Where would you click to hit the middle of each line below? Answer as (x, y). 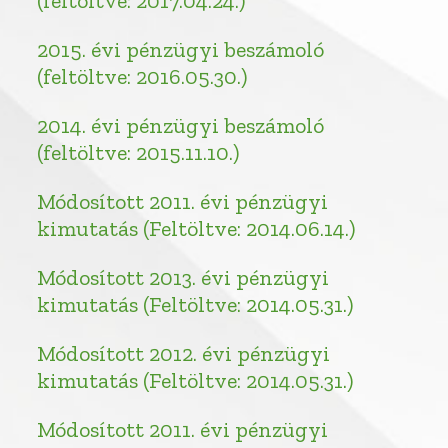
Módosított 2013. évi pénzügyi (183, 277)
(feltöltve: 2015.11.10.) (138, 152)
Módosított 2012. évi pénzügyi (184, 353)
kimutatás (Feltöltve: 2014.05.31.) (195, 380)
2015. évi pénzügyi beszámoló (181, 49)
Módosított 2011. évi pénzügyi (183, 201)
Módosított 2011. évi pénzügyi (183, 429)
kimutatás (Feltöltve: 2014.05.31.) (195, 304)
